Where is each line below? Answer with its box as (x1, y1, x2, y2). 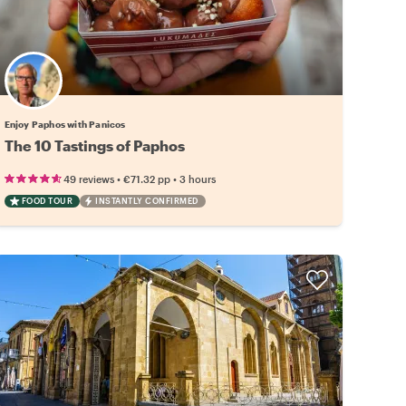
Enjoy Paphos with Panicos (4, 118, 126, 130)
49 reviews (63, 172, 114, 185)
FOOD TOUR (21, 195, 73, 206)
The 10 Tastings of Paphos (4, 136, 185, 154)
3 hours (179, 172, 216, 185)
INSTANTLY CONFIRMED (95, 195, 198, 206)
